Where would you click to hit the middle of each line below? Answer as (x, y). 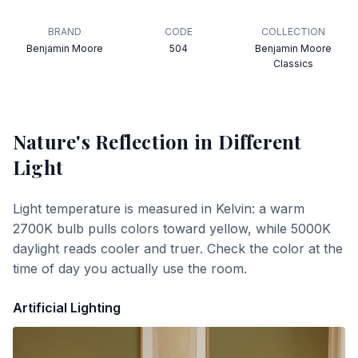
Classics (293, 64)
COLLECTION (293, 32)
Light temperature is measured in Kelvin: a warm (159, 209)
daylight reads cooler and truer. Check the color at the (178, 249)
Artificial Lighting (67, 308)
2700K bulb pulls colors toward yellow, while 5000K (172, 229)
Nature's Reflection (101, 141)
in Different (245, 141)
